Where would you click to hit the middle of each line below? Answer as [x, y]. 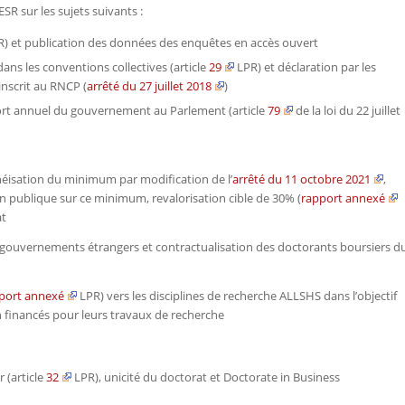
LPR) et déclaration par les [305, 66]
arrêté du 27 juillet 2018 [149, 85]
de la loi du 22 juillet [346, 110]
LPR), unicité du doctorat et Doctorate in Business [205, 377]
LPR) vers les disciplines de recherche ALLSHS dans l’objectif [236, 295]
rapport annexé [343, 198]
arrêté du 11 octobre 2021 [301, 179]
